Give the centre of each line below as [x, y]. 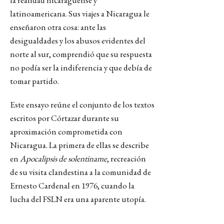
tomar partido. [34, 81]
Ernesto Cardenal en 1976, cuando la [72, 185]
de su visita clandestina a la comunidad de [80, 172]
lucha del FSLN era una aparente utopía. [78, 199]
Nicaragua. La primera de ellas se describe [79, 145]
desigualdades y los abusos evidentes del [78, 40]
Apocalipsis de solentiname [63, 158]
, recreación [126, 158]
